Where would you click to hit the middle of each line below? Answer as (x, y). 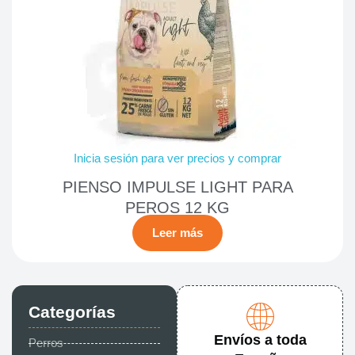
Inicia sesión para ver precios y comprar (177, 158)
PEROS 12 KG (177, 208)
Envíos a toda (260, 340)
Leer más (177, 233)
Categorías (72, 312)
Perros (46, 344)
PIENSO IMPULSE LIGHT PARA (177, 187)
